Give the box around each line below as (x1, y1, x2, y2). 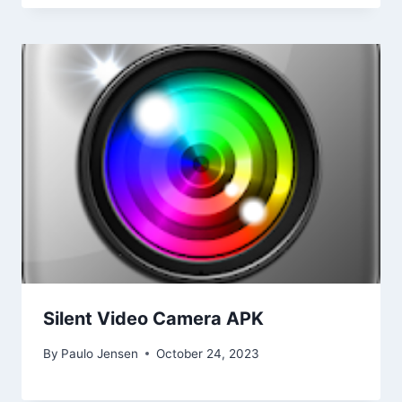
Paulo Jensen (61, 345, 139, 361)
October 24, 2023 (156, 345, 260, 361)
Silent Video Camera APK (43, 307, 264, 329)
